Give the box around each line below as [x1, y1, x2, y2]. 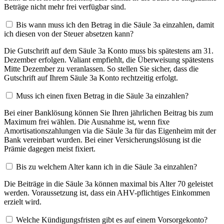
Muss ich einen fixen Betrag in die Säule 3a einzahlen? [16, 91, 188, 100]
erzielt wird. [4, 197, 41, 206]
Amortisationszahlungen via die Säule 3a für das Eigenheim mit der [4, 126, 216, 135]
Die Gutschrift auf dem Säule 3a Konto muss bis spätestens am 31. [4, 46, 213, 55]
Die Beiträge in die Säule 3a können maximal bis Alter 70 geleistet [4, 179, 213, 188]
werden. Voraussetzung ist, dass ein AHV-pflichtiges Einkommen [4, 188, 210, 197]
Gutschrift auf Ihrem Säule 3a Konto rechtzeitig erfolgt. [4, 73, 178, 82]
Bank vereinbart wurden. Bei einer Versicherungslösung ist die [4, 135, 201, 144]
